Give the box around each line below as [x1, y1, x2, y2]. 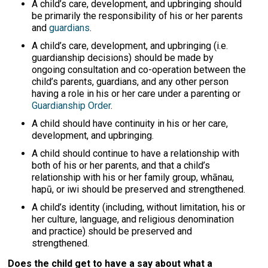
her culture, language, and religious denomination [32, 214, 234, 225]
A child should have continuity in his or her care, [32, 118, 229, 129]
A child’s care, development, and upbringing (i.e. [32, 40, 229, 51]
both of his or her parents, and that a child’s [32, 160, 211, 171]
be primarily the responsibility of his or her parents [32, 10, 243, 22]
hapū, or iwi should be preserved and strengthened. [32, 184, 246, 195]
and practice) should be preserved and [32, 226, 193, 237]
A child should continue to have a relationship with [32, 148, 240, 159]
